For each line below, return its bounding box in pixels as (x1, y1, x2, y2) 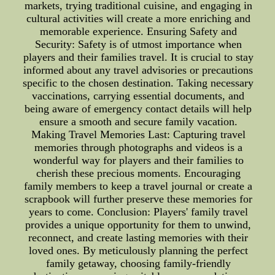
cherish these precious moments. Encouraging (36, 167, 241, 179)
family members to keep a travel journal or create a (24, 180, 253, 192)
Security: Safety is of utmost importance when (34, 38, 242, 50)
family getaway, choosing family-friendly (45, 257, 231, 269)
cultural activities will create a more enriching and (26, 12, 250, 25)
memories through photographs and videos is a (34, 141, 242, 153)
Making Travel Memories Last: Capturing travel (31, 128, 246, 141)
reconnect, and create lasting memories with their (28, 231, 249, 244)
